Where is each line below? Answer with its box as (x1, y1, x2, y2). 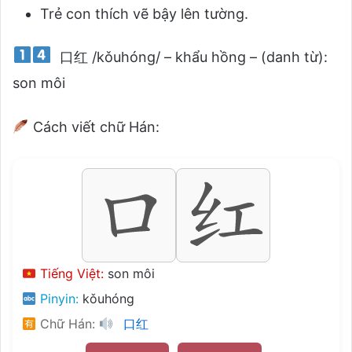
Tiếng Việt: (36, 265, 104, 281)
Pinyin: (36, 290, 79, 306)
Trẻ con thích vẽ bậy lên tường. (40, 5, 248, 22)
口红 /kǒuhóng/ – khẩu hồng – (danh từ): (56, 48, 328, 65)
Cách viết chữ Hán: (28, 118, 159, 135)
